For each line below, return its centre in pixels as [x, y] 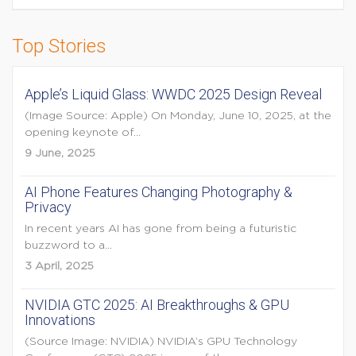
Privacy [48, 207]
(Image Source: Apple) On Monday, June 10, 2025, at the [178, 116]
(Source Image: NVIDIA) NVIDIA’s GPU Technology [161, 342]
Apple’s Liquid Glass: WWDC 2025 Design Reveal [173, 94]
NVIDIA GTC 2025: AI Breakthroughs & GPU [157, 305]
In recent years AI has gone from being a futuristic [161, 229]
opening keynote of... [83, 133]
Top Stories [59, 46]
